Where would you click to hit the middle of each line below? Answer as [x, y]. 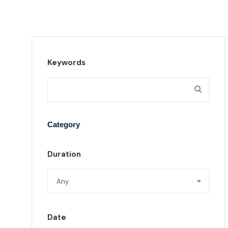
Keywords [66, 63]
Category [64, 124]
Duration [64, 154]
